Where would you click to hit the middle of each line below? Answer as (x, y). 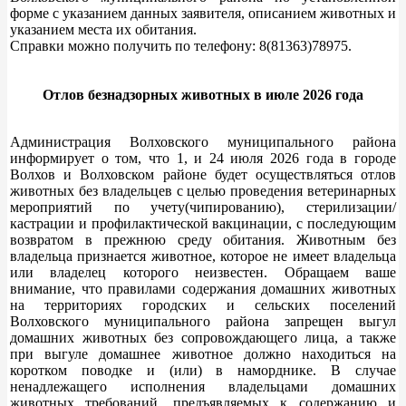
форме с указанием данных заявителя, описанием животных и (203, 13)
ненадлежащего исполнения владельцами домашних (203, 386)
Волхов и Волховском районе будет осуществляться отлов (203, 174)
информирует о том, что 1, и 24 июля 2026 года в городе (203, 158)
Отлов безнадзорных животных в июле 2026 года (203, 94)
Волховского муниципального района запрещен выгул (203, 321)
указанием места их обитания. (103, 29)
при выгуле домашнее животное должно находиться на (203, 353)
